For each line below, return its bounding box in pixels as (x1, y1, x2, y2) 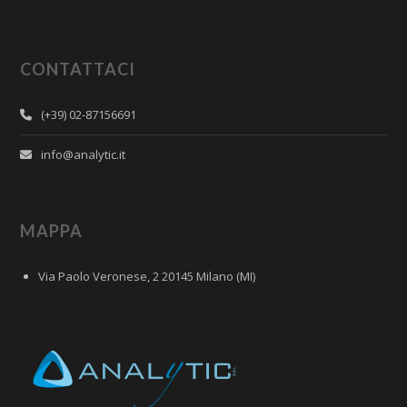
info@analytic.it (41, 146, 126, 164)
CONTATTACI (20, 59, 136, 80)
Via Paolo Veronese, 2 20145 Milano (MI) (38, 268, 256, 285)
